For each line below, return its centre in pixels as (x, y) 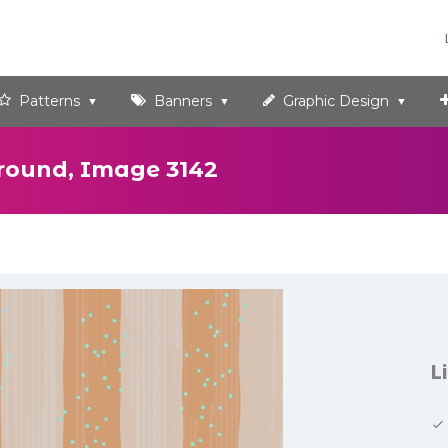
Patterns (47, 101)
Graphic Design (334, 101)
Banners (181, 101)
